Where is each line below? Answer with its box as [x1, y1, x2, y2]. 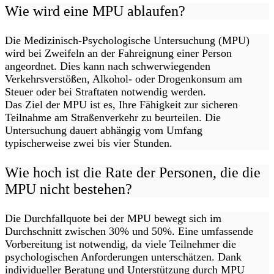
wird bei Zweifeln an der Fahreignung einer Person [5, 47, 232, 60]
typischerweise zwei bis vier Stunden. [5, 137, 172, 150]
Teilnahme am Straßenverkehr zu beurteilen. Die [5, 111, 221, 124]
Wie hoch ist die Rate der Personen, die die [5, 165, 261, 181]
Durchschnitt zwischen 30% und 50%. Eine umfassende [5, 225, 253, 238]
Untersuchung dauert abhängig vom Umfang [5, 124, 202, 137]
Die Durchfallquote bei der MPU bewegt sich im [5, 212, 221, 225]
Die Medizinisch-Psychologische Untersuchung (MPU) [5, 34, 250, 47]
